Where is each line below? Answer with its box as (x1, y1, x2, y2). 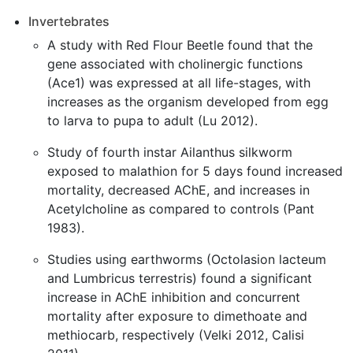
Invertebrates (28, 13, 110, 29)
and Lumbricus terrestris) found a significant (47, 270, 312, 286)
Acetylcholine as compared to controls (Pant (47, 201, 314, 217)
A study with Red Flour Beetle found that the (47, 37, 313, 53)
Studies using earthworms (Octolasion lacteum (47, 251, 326, 267)
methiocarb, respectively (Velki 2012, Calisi (47, 327, 304, 343)
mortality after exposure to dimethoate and (47, 308, 307, 324)
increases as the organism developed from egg (47, 94, 329, 110)
